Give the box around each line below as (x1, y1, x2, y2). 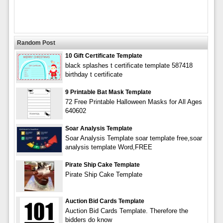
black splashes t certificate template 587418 (65, 62, 193, 70)
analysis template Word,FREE (65, 143, 152, 151)
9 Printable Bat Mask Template (65, 89, 151, 96)
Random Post (16, 39, 55, 47)
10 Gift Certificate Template (65, 52, 142, 60)
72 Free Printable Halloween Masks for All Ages (65, 98, 202, 106)
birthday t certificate (65, 71, 122, 79)
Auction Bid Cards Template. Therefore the (65, 207, 188, 215)
